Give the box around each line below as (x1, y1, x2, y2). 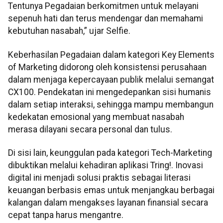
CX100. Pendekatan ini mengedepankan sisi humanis (8, 87, 211, 97)
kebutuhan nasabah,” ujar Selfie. (8, 26, 130, 36)
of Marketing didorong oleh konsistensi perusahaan (8, 62, 207, 72)
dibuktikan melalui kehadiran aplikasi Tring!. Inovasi (8, 160, 203, 171)
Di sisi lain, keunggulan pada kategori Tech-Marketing (8, 148, 212, 158)
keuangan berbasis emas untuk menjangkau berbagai (8, 185, 215, 196)
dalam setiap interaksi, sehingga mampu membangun (8, 99, 214, 110)
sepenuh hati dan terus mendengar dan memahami (8, 13, 203, 24)
